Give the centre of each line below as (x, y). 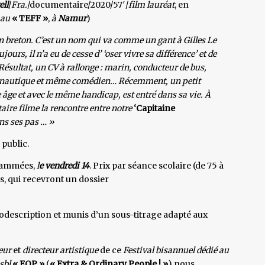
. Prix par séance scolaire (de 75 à (156, 165)
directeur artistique (60, 250)
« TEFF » (30, 18)
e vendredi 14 (64, 165)
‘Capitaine (153, 108)
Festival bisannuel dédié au (176, 250)
